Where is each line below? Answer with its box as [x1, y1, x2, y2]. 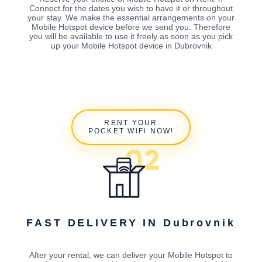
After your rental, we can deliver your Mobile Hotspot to [29, 250, 233, 260]
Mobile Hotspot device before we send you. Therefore [32, 22, 230, 32]
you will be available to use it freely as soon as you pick [29, 32, 233, 42]
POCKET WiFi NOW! [88, 127, 174, 136]
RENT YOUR [104, 119, 158, 127]
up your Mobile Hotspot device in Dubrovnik [50, 41, 212, 51]
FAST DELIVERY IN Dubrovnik [26, 216, 236, 229]
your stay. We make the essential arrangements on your [27, 13, 235, 23]
